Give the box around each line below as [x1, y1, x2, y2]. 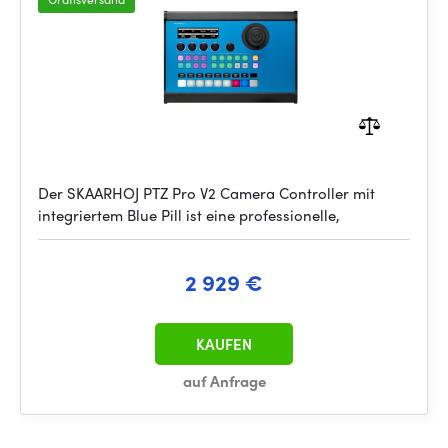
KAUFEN [196, 333, 252, 355]
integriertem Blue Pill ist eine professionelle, [38, 204, 340, 226]
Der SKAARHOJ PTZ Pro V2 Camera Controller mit [38, 182, 375, 204]
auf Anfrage [182, 370, 266, 392]
